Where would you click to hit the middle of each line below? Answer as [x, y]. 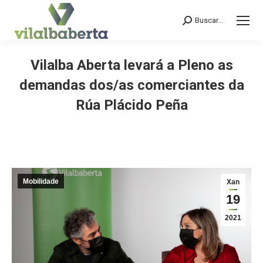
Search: [196, 22]
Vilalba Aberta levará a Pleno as [131, 65]
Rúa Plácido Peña [131, 105]
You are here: [157, 123]
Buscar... [209, 20]
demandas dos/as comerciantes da [131, 85]
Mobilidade [41, 181]
